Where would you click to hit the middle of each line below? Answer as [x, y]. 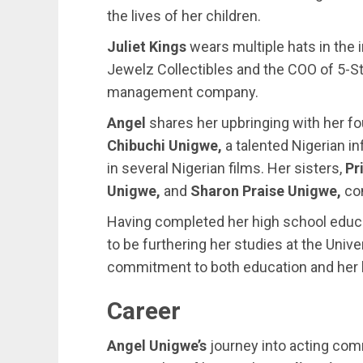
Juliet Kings [147, 47]
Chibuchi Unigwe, [164, 145]
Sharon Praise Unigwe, [266, 191]
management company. [183, 92]
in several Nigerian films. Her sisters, [226, 168]
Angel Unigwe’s [157, 346]
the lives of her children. [184, 16]
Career [144, 311]
